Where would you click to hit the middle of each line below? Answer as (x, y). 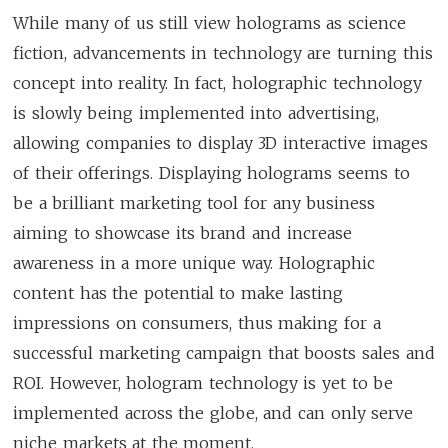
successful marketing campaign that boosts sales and (224, 352)
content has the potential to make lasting (178, 292)
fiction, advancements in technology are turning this (223, 52)
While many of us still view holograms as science (209, 22)
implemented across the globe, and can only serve (213, 412)
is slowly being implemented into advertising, (196, 112)
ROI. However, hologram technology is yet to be (203, 382)
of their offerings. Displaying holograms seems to (211, 172)
